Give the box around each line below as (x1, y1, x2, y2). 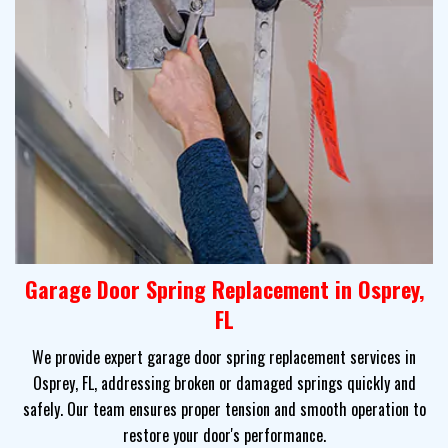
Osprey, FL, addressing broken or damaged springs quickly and (32, 371, 416, 396)
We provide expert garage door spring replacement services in (32, 345, 416, 370)
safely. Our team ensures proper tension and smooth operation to (22, 397, 426, 422)
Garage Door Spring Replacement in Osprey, (24, 273, 424, 306)
